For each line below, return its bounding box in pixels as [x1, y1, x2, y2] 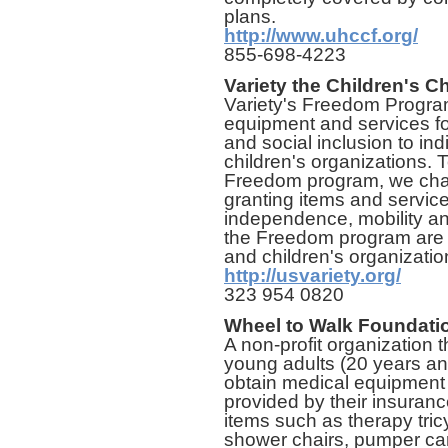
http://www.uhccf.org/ [224, 24, 418, 46]
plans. [224, 5, 276, 27]
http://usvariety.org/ [224, 264, 401, 286]
